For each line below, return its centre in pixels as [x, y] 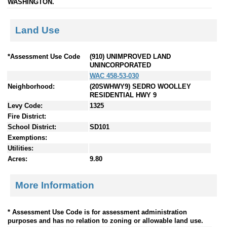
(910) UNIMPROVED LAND [130, 57]
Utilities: [21, 148]
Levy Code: [25, 106]
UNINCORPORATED [120, 65]
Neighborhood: [31, 87]
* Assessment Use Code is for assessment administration [97, 212]
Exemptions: [27, 138]
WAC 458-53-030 [114, 76]
